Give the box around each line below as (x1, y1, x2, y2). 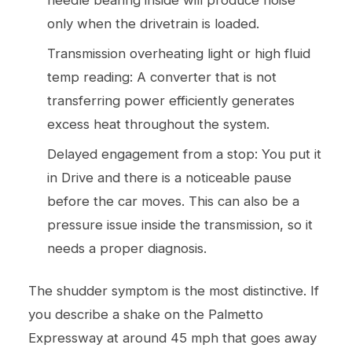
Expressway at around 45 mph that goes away (28, 329, 317, 346)
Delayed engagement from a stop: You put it (47, 145, 321, 162)
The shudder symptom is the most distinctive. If (28, 282, 319, 299)
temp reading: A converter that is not (47, 68, 277, 85)
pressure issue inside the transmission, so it (47, 216, 313, 233)
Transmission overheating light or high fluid (47, 45, 310, 61)
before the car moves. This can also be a (47, 192, 299, 209)
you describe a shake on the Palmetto (28, 306, 263, 322)
